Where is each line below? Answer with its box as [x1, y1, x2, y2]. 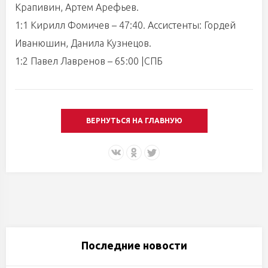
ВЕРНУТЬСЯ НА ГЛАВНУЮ [86, 117, 182, 124]
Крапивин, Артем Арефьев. [15, 2, 139, 13]
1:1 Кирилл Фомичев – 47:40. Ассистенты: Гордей [15, 20, 236, 31]
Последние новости [81, 239, 187, 251]
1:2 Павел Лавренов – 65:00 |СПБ [15, 56, 163, 66]
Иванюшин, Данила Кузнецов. [15, 38, 151, 48]
